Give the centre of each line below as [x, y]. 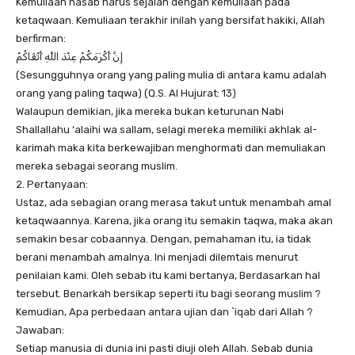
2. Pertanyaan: [52, 185]
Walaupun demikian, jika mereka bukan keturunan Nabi [150, 112]
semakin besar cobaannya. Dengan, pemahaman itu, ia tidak [164, 239]
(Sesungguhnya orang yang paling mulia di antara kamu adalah [171, 75]
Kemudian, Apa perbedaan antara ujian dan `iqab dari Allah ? [164, 312]
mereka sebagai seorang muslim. [97, 166]
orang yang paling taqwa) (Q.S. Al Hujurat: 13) [126, 94]
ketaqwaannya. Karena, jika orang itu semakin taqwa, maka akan [174, 221]
